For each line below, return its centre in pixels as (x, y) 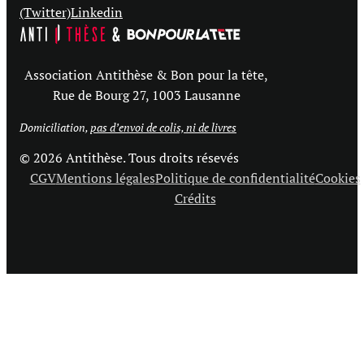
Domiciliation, (55, 127)
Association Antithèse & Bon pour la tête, (146, 74)
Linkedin (97, 12)
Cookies (338, 178)
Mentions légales (105, 178)
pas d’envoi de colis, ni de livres (163, 127)
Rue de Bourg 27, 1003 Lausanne (146, 95)
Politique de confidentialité (235, 178)
